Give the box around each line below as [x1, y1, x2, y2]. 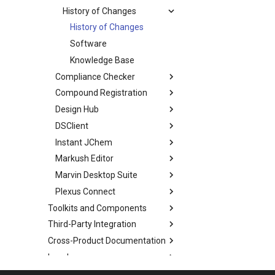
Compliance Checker [55, 71, 135, 82]
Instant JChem [55, 137, 112, 147]
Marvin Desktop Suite [55, 170, 137, 180]
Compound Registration [55, 88, 147, 98]
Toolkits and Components [48, 203, 147, 213]
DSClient [55, 120, 88, 131]
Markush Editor [55, 153, 114, 164]
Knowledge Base [70, 55, 134, 65]
